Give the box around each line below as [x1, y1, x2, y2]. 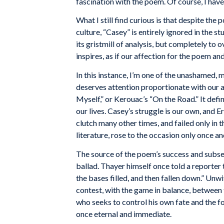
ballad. [76, 160, 99, 170]
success [162, 148, 189, 158]
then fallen [144, 172, 180, 182]
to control [113, 196, 147, 206]
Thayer [100, 160, 125, 170]
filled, [110, 172, 129, 182]
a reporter [186, 160, 221, 170]
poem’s [137, 148, 161, 158]
